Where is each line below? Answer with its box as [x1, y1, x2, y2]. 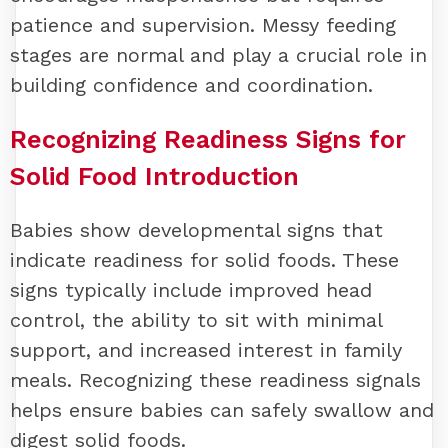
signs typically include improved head [10, 278, 372, 303]
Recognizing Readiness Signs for [10, 124, 406, 154]
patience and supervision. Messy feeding [10, 12, 396, 37]
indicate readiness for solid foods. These [10, 248, 399, 273]
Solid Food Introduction [10, 161, 299, 191]
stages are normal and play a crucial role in [10, 42, 427, 67]
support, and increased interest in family [10, 338, 402, 363]
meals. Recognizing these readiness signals [10, 368, 421, 393]
